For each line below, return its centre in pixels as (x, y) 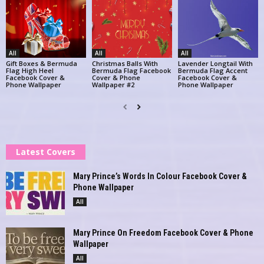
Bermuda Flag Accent (212, 71)
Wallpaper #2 (113, 85)
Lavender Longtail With (215, 64)
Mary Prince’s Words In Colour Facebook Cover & (160, 176)
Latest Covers (46, 152)
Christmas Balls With (125, 64)
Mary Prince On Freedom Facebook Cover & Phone (163, 233)
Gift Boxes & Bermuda (42, 64)
